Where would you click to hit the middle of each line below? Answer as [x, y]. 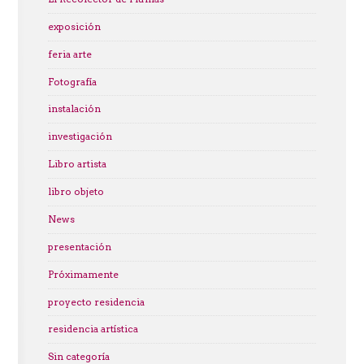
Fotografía [72, 82]
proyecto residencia [96, 302]
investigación [80, 137]
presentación [79, 247]
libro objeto [76, 191]
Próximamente [83, 274]
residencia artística [93, 329]
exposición [74, 26]
